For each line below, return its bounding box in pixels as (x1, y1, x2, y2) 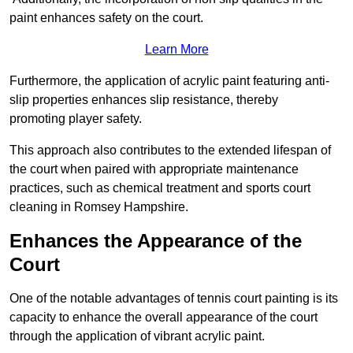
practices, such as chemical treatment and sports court (9, 181, 310, 195)
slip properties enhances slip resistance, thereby (9, 93, 278, 107)
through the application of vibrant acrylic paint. (9, 329, 265, 344)
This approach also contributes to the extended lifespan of (9, 143, 331, 158)
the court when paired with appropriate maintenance (9, 162, 299, 176)
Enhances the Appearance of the (9, 230, 302, 252)
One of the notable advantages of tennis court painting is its (9, 292, 338, 306)
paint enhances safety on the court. (9, 11, 203, 25)
